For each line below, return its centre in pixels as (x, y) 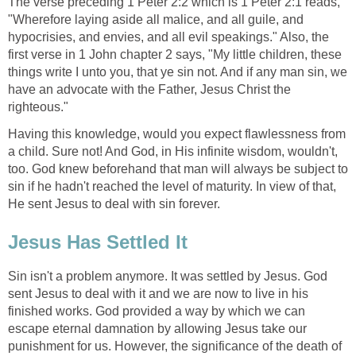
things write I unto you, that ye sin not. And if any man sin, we (178, 72)
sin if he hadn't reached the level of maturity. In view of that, (172, 187)
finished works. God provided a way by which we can (157, 311)
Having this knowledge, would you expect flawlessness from (177, 134)
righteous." (38, 107)
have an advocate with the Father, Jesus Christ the (149, 90)
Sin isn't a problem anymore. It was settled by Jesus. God (168, 276)
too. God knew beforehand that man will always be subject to (178, 169)
